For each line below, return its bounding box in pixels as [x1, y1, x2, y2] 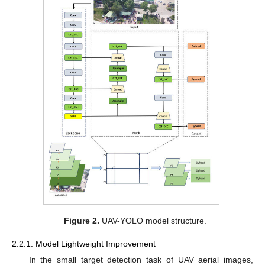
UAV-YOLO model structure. [99, 216, 206, 226]
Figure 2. [63, 216, 99, 226]
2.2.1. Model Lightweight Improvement [12, 238, 156, 248]
